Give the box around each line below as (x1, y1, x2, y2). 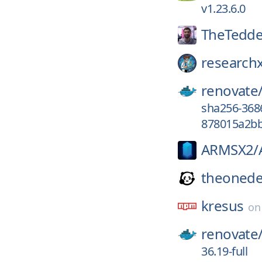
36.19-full (201, 243, 247, 259)
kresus (201, 196, 244, 215)
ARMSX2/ (201, 140, 258, 159)
